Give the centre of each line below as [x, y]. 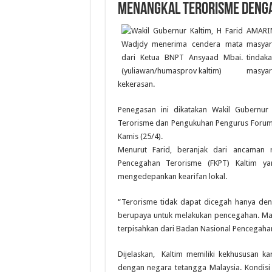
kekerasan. [136, 84]
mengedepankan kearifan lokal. [172, 177]
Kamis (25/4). [140, 137]
